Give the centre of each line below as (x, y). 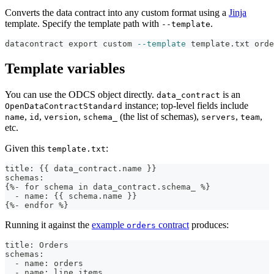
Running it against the (48, 224)
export (83, 43)
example (109, 224)
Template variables (65, 68)
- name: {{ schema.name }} (71, 196)
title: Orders (37, 245)
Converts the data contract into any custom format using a (117, 12)
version (61, 117)
